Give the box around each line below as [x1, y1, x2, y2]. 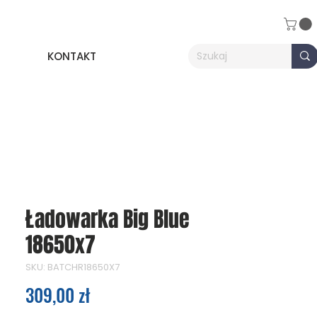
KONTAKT [47, 48, 96, 64]
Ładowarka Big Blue [25, 203, 190, 235]
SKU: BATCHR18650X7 [25, 260, 120, 274]
